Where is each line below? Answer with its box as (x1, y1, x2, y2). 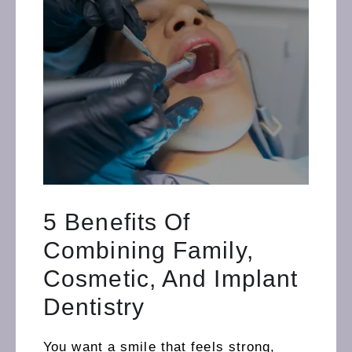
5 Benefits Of (43, 209, 191, 236)
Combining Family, (43, 237, 254, 264)
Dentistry (43, 294, 145, 321)
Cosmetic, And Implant (43, 266, 299, 292)
